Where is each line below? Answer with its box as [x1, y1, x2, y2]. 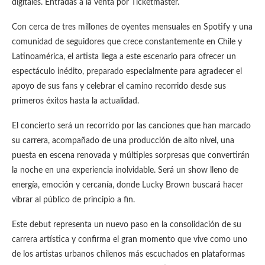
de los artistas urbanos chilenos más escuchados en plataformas [12, 250, 245, 258]
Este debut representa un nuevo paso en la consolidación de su [12, 221, 241, 229]
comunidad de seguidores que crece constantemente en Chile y [12, 38, 242, 46]
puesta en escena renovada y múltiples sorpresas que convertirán [12, 151, 250, 160]
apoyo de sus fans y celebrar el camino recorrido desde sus [12, 82, 226, 91]
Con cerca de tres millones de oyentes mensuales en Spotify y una [12, 23, 253, 31]
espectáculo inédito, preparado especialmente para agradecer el [12, 67, 242, 76]
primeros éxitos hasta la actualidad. [12, 97, 139, 105]
